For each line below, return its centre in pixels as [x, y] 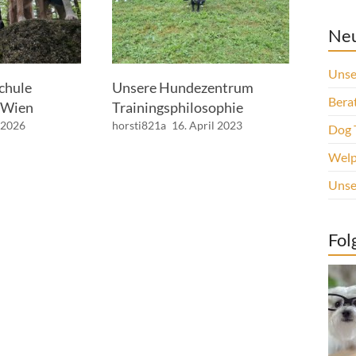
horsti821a [139, 125]
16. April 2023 [207, 125]
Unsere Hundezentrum [182, 87]
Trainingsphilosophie [177, 107]
